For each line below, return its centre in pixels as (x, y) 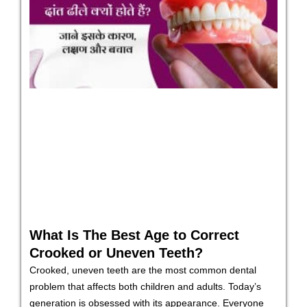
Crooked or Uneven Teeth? (116, 253)
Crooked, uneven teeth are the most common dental (143, 270)
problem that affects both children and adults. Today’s (145, 287)
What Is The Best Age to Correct (134, 235)
